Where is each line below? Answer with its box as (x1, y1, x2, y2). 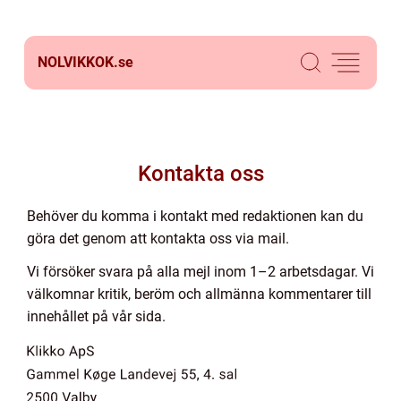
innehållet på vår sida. (27, 308, 166, 325)
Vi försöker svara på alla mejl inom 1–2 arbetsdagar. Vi (27, 263, 374, 280)
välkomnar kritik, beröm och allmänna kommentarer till (27, 286, 371, 303)
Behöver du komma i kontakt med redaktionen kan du (27, 208, 363, 225)
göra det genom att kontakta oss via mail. (27, 230, 289, 247)
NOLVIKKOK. (38, 54, 118, 71)
